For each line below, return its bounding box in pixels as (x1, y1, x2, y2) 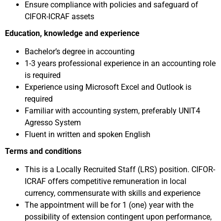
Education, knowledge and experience (5, 29, 140, 38)
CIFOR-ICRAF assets (25, 12, 94, 21)
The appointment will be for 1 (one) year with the (25, 200, 193, 210)
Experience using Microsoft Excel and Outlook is (25, 82, 191, 92)
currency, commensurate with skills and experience (25, 188, 200, 198)
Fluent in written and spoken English (25, 130, 150, 139)
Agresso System (25, 118, 81, 127)
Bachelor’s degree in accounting (25, 47, 135, 56)
